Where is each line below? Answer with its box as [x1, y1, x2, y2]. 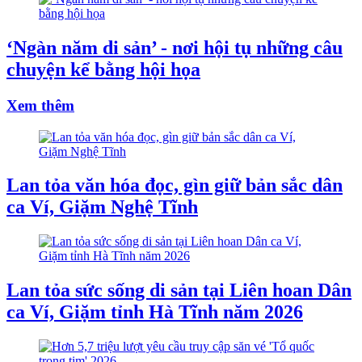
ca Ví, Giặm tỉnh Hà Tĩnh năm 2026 [6, 301, 303, 323]
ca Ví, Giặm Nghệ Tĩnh [6, 196, 198, 218]
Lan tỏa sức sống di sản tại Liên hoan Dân [6, 280, 351, 301]
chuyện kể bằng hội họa [6, 58, 200, 80]
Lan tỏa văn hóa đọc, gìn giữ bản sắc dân [6, 175, 343, 196]
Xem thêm [6, 96, 74, 114]
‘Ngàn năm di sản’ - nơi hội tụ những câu [6, 36, 343, 58]
